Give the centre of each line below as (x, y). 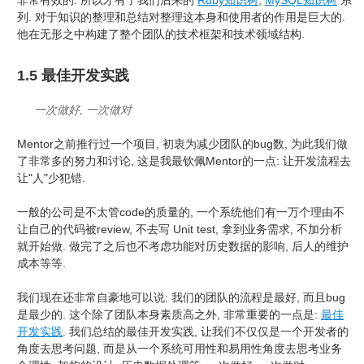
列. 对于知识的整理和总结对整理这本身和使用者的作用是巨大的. (181, 17)
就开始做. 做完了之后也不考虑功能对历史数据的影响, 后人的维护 (183, 247)
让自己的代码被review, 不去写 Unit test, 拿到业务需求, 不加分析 (180, 230)
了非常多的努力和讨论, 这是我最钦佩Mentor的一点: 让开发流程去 (184, 161)
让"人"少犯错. (51, 178)
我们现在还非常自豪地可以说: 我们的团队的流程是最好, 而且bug (181, 298)
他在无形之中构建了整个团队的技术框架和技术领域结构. (161, 35)
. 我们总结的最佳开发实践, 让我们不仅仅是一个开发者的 (206, 332)
